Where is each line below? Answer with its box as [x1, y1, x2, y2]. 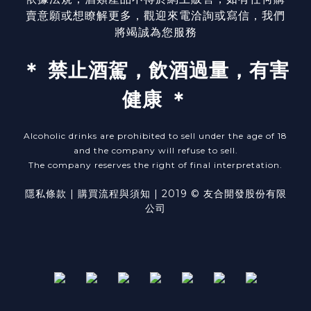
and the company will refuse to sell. [73, 144, 238, 155]
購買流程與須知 [77, 187, 151, 200]
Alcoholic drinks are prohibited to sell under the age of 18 [24, 130, 287, 141]
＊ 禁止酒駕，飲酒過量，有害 [22, 58, 289, 82]
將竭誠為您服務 [114, 25, 197, 39]
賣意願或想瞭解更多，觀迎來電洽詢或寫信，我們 [26, 8, 285, 22]
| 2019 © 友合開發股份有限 [150, 187, 287, 200]
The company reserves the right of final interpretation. [28, 159, 283, 170]
